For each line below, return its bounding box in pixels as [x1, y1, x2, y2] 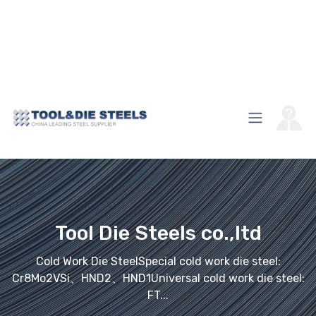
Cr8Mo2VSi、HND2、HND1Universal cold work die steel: [11, 272, 305, 286]
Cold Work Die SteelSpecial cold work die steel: [35, 255, 281, 269]
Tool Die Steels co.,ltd [54, 221, 262, 245]
